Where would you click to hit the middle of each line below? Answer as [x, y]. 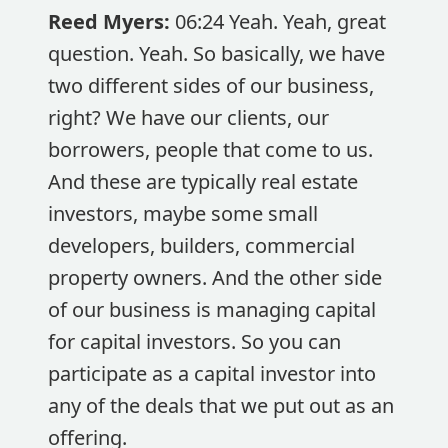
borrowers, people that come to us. [210, 149]
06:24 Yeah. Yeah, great [280, 21]
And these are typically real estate [203, 181]
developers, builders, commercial [201, 245]
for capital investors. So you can [194, 341]
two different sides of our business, [211, 85]
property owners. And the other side [215, 277]
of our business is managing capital [212, 309]
